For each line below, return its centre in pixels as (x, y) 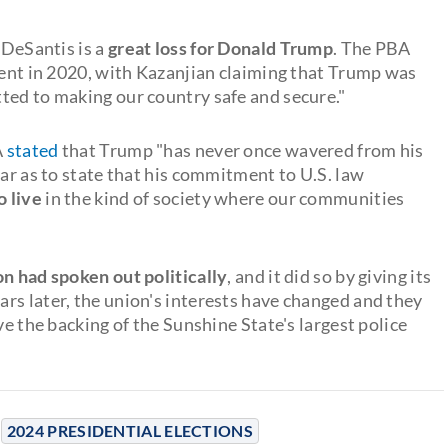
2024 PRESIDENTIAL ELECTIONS (129, 430)
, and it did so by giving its (329, 275)
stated (32, 149)
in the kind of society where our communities (223, 197)
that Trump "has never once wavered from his (241, 149)
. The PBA (372, 47)
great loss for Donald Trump (220, 47)
